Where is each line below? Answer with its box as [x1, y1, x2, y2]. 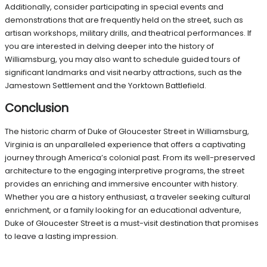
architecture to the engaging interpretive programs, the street [5, 164, 244, 176]
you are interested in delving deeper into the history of [5, 41, 214, 52]
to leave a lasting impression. [5, 230, 118, 242]
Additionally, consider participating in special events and [5, 1, 223, 13]
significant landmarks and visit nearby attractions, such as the [5, 67, 242, 79]
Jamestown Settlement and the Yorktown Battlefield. [5, 80, 206, 92]
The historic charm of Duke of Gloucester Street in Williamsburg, [5, 125, 249, 137]
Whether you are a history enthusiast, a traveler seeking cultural [5, 191, 250, 203]
